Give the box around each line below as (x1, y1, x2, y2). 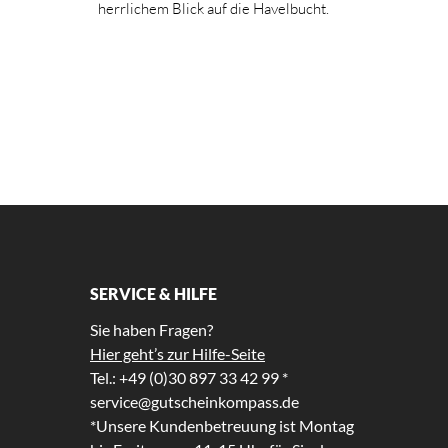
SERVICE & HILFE (90, 283, 217, 303)
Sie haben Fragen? (90, 319, 213, 339)
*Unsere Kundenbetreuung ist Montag (90, 415, 354, 435)
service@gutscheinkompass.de (90, 391, 299, 411)
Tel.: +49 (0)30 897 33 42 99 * (90, 367, 288, 387)
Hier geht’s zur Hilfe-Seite (90, 343, 265, 363)
